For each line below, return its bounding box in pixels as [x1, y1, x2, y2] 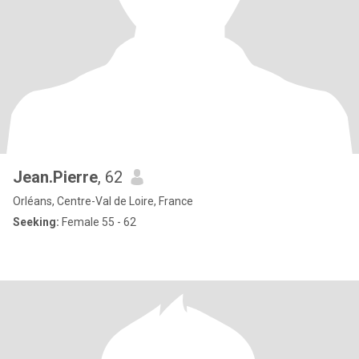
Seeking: [13, 216, 59, 228]
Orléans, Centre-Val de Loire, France [13, 195, 193, 208]
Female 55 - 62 [59, 216, 136, 228]
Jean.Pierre [13, 167, 98, 187]
